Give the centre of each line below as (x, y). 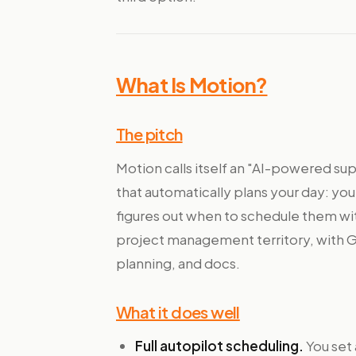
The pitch (149, 134)
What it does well (178, 312)
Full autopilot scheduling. (219, 346)
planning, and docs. (178, 263)
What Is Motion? (192, 85)
